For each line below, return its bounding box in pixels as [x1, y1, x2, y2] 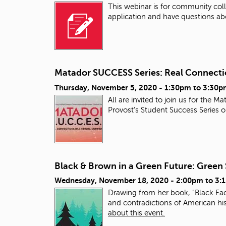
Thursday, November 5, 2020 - [54, 83, 164, 92]
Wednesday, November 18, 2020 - [54, 176, 176, 185]
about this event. [108, 208, 165, 217]
